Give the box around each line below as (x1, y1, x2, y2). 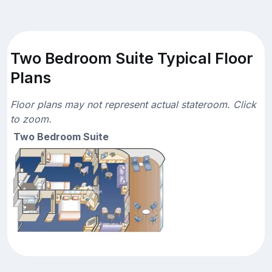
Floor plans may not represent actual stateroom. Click (10, 98, 256, 110)
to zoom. (10, 112, 52, 125)
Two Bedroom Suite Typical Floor (10, 49, 253, 67)
